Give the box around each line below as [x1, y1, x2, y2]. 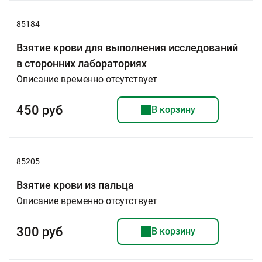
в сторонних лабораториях [16, 57, 147, 70]
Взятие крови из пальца [16, 179, 134, 191]
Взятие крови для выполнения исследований [16, 42, 238, 54]
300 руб [16, 224, 63, 239]
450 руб [16, 102, 63, 118]
